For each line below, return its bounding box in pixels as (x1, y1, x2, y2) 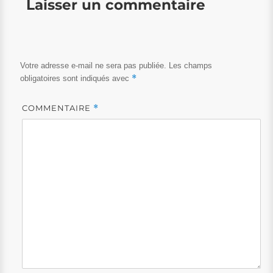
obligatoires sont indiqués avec (20, 73, 132, 83)
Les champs (169, 60, 212, 70)
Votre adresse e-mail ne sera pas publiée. (20, 60, 166, 70)
